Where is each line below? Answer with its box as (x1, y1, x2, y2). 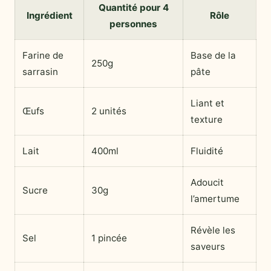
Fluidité (191, 145, 223, 157)
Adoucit (191, 177, 224, 189)
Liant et (191, 97, 224, 109)
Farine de (22, 50, 64, 62)
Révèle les (191, 224, 235, 237)
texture (191, 114, 223, 126)
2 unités (91, 105, 126, 117)
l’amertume (191, 193, 240, 205)
